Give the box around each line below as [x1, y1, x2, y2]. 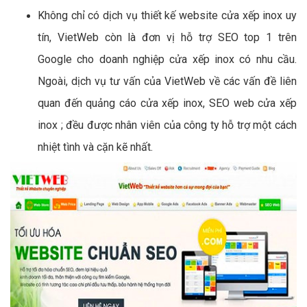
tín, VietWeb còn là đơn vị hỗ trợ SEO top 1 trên [38, 31, 297, 45]
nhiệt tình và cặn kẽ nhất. [38, 140, 153, 154]
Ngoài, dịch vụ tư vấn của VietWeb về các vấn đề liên [38, 75, 297, 88]
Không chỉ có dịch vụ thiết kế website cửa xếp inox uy [38, 9, 297, 23]
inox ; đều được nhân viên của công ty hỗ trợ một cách [38, 119, 297, 132]
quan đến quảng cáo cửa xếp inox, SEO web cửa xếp [38, 97, 297, 110]
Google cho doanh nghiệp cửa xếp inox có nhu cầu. [38, 53, 297, 66]
